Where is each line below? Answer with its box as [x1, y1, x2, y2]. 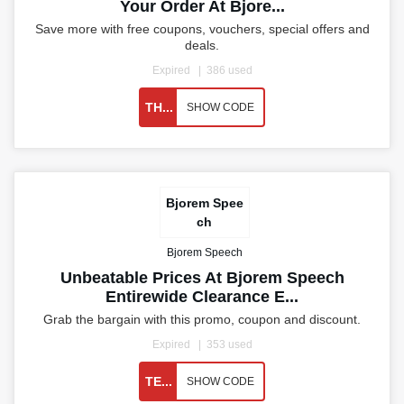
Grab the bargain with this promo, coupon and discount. [43, 312, 361, 327]
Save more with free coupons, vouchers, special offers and [34, 22, 370, 37]
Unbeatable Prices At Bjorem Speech [60, 269, 344, 288]
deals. [185, 38, 219, 53]
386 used [206, 64, 252, 78]
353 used [206, 338, 252, 352]
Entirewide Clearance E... [106, 288, 298, 307]
